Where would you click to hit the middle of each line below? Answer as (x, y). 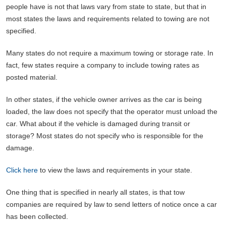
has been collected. (37, 216)
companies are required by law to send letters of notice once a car (111, 204)
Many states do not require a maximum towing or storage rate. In (110, 53)
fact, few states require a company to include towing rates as (103, 65)
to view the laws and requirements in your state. (115, 170)
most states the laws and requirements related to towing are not (108, 18)
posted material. (32, 77)
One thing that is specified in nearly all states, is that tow (95, 192)
